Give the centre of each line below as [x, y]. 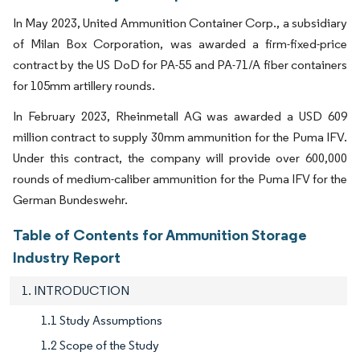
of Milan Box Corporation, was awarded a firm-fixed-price [180, 43]
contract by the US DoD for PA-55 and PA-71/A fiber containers [180, 64]
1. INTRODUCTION [76, 290]
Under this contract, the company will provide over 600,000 [180, 157]
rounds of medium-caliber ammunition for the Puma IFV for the [180, 178]
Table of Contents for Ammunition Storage [160, 234]
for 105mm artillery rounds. [84, 85]
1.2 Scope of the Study [100, 345]
